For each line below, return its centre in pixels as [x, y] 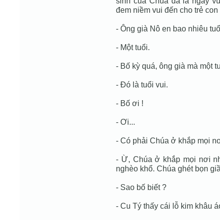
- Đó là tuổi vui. [142, 84]
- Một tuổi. [133, 47]
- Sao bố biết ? [141, 187]
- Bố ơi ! [130, 103]
